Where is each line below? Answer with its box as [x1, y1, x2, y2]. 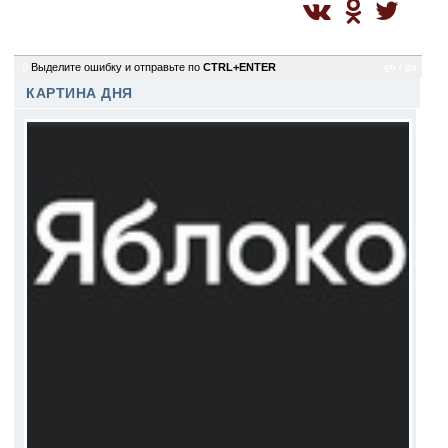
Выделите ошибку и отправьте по [31, 61, 203, 73]
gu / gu [384, 62, 418, 72]
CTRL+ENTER [203, 61, 276, 73]
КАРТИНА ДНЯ [26, 86, 133, 101]
